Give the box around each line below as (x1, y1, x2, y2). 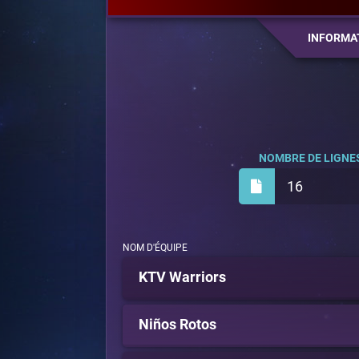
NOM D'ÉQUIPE (123, 242, 188, 253)
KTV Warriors (139, 268, 226, 285)
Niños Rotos (139, 316, 216, 333)
